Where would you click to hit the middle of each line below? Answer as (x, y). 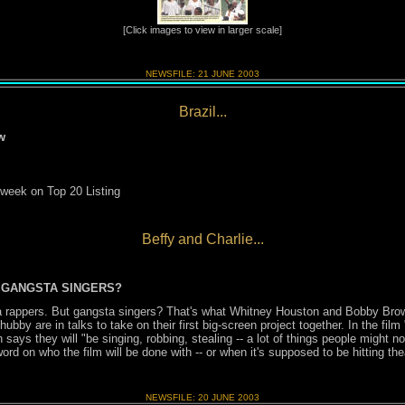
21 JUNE (218, 74)
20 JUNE (218, 397)
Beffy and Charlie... (202, 239)
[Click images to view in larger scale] (202, 30)
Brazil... (202, 112)
